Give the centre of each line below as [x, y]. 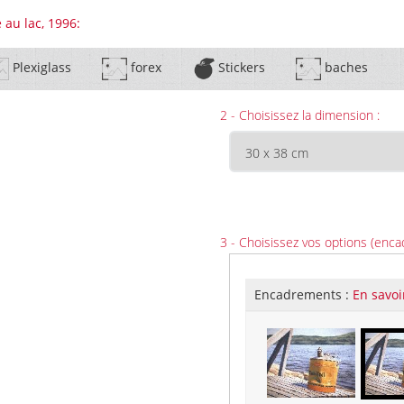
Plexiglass [40, 68]
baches [344, 68]
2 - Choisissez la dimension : [300, 115]
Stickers [239, 68]
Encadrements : [303, 294]
